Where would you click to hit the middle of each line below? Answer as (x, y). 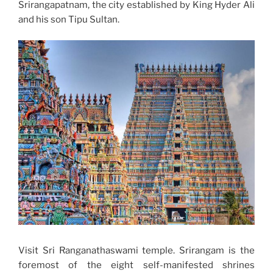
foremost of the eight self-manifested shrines (136, 265)
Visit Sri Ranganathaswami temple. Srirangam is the (136, 250)
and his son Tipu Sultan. (69, 19)
